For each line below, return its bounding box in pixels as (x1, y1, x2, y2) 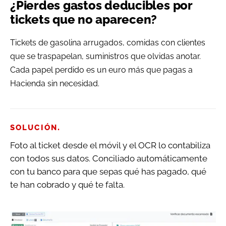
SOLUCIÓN (10, 123, 58, 133)
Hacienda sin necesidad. (10, 79, 99, 89)
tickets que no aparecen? (10, 12, 157, 27)
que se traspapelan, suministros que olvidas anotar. (10, 51, 201, 62)
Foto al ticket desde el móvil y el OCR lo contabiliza (10, 140, 210, 151)
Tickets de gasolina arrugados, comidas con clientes (10, 38, 205, 48)
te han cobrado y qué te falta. (10, 180, 125, 190)
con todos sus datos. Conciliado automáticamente (10, 153, 207, 164)
